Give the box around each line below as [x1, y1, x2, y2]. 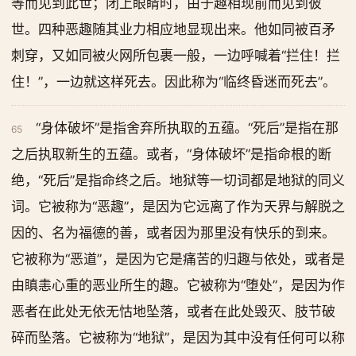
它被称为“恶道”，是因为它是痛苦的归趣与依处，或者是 [11, 251, 345, 267]
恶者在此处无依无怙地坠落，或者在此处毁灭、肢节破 [11, 304, 335, 319]
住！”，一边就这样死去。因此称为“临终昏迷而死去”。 [11, 74, 336, 90]
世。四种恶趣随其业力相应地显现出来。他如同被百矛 [11, 21, 335, 37]
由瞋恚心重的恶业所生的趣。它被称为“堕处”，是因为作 [11, 277, 345, 293]
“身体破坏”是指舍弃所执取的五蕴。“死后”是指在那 [36, 120, 339, 136]
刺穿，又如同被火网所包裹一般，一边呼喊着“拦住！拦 [11, 48, 340, 64]
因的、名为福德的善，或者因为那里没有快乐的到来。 [11, 225, 335, 241]
